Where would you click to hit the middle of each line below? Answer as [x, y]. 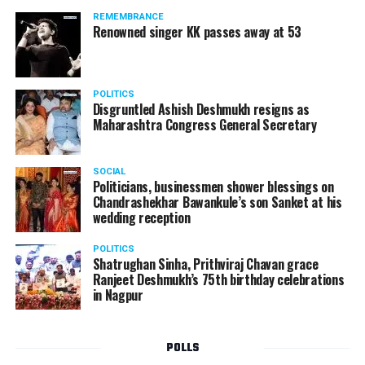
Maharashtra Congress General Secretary [204, 125]
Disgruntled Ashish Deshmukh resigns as [201, 109]
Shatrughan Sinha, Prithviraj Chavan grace [205, 264]
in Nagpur [118, 295]
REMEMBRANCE [128, 17]
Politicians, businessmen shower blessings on [213, 187]
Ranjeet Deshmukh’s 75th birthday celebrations [218, 279]
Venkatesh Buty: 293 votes [76, 191]
